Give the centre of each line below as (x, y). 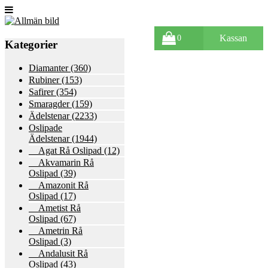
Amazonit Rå (59, 185)
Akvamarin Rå (61, 162)
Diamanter (48, 68)
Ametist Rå (55, 208)
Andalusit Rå (58, 253)
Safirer (41, 92)
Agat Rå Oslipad (65, 150)
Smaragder (49, 103)
